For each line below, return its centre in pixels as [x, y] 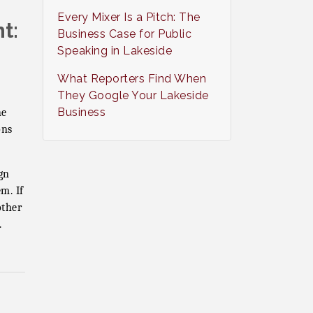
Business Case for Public [125, 34]
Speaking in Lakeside [115, 51]
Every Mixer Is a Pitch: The [129, 17]
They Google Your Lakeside [133, 95]
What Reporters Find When [132, 79]
